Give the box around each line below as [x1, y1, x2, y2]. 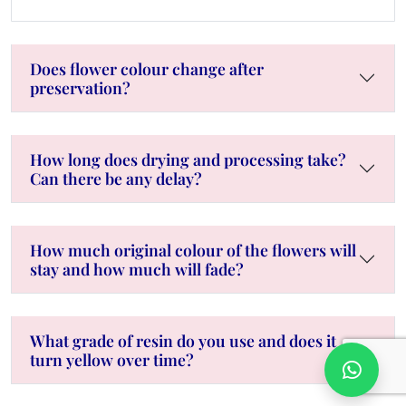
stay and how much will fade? [30, 257, 244, 279]
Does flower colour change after [30, 57, 264, 79]
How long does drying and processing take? [30, 148, 346, 169]
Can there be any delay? [30, 167, 202, 188]
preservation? [30, 76, 130, 98]
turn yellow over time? [30, 348, 194, 370]
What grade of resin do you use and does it [30, 329, 336, 351]
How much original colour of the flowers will [30, 238, 356, 260]
